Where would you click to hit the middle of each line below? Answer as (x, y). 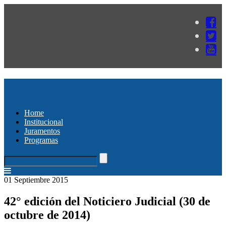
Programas (41, 140)
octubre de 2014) (47, 215)
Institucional (44, 122)
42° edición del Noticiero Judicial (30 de (107, 201)
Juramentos (42, 131)
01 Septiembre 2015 (36, 180)
